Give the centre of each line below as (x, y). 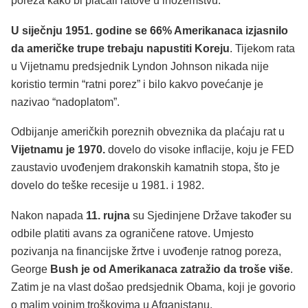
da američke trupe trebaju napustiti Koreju (120, 48)
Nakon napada (47, 215)
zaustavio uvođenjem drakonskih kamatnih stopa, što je (145, 168)
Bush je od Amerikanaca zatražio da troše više (169, 269)
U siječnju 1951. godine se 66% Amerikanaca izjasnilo (150, 30)
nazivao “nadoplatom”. (65, 102)
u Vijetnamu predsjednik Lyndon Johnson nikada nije (140, 66)
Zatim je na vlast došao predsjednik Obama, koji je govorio (153, 287)
